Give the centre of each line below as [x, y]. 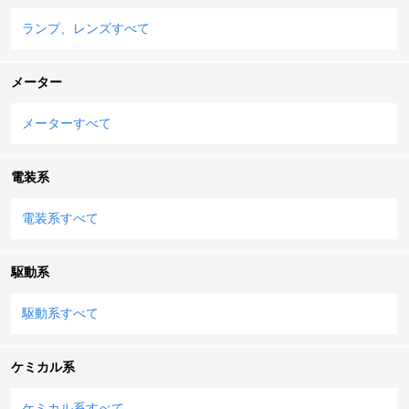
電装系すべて [60, 218]
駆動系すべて [60, 313]
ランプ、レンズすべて [86, 28]
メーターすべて [67, 123]
